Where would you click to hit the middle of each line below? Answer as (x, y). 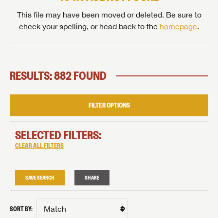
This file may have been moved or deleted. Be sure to (109, 15)
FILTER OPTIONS (109, 105)
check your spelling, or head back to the (89, 26)
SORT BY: (21, 209)
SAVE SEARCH (40, 178)
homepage (178, 26)
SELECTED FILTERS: (58, 135)
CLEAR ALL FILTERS (39, 146)
